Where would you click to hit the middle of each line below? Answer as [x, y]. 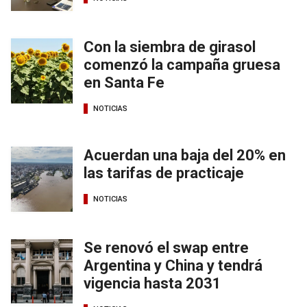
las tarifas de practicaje [164, 173]
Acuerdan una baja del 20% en [185, 156]
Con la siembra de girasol [170, 47]
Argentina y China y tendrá [173, 266]
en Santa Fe [124, 83]
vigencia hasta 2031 [152, 284]
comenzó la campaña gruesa [182, 65]
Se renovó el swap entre [166, 248]
